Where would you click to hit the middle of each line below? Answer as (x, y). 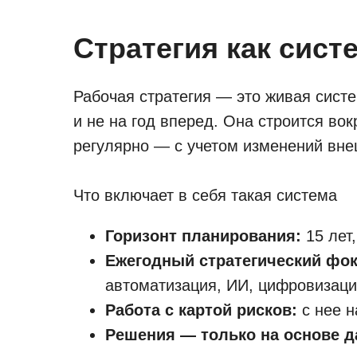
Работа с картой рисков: (201, 310)
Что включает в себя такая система (205, 195)
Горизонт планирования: (206, 236)
